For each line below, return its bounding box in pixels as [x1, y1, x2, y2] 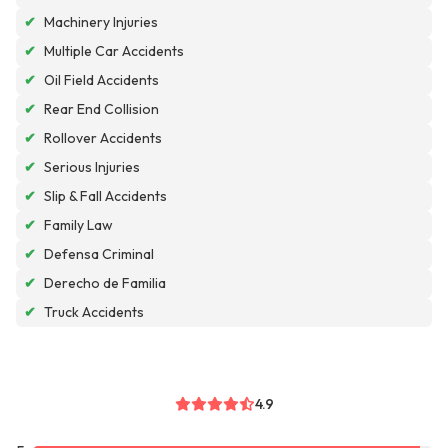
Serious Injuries [44, 158, 140, 177]
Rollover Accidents [44, 129, 162, 148]
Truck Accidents [44, 303, 144, 322]
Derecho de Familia [44, 274, 166, 293]
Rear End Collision [44, 100, 159, 119]
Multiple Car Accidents [44, 42, 184, 61]
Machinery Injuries [44, 13, 158, 32]
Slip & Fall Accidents [44, 187, 167, 206]
